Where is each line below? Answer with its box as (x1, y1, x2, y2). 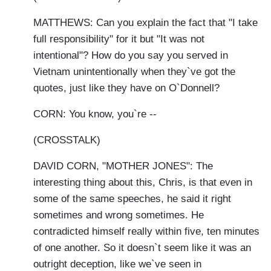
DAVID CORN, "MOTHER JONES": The (33, 160, 213, 172)
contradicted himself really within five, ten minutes (33, 226, 260, 238)
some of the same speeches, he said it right (33, 193, 231, 205)
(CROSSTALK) (33, 134, 100, 146)
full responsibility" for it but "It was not (33, 33, 204, 45)
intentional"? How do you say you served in (33, 50, 228, 62)
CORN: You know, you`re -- (33, 108, 157, 120)
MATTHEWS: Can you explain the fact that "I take (33, 17, 258, 29)
